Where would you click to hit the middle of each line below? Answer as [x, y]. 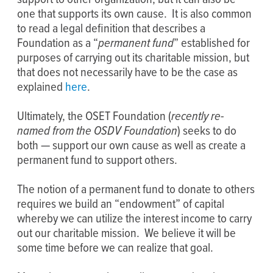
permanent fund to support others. [97, 160]
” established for [212, 43]
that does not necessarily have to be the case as [127, 72]
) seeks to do [207, 130]
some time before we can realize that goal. [115, 247]
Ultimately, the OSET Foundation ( [94, 116]
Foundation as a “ [58, 43]
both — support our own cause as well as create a [131, 145]
